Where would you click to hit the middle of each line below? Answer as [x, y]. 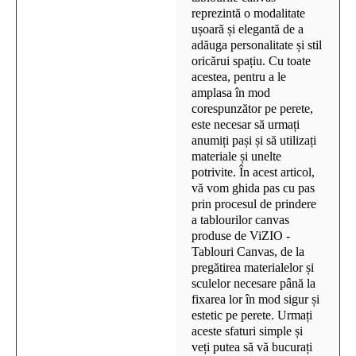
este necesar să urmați [246, 124]
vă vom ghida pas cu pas [253, 188]
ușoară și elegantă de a [248, 29]
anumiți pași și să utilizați [254, 140]
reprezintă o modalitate [248, 13]
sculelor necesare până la [253, 283]
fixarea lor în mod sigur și [255, 299]
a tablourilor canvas [240, 219]
